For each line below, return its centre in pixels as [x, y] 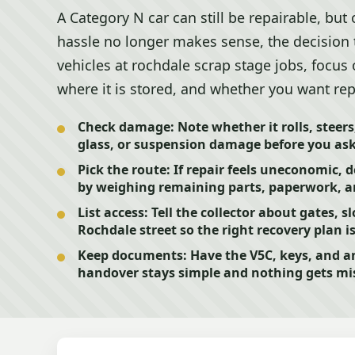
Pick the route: [124, 170]
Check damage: [126, 127]
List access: [113, 212]
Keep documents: [132, 255]
